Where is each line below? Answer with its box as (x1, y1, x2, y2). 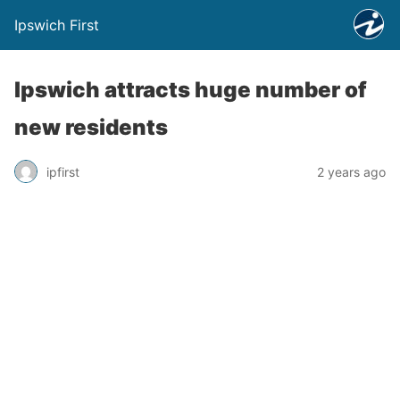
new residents (14, 114, 168, 140)
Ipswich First (14, 16, 99, 34)
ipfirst (46, 163, 79, 179)
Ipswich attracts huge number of (14, 77, 367, 103)
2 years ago (317, 163, 386, 179)
